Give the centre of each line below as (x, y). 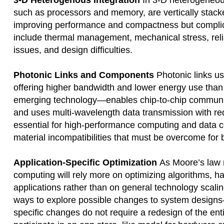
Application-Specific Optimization (86, 162)
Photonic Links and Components (84, 75)
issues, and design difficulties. (73, 50)
